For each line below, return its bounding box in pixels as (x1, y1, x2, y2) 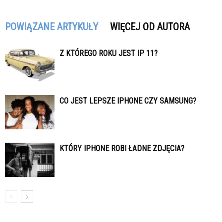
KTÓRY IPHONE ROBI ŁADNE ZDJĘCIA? (59, 144, 184, 154)
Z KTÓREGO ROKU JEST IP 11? (59, 49, 158, 58)
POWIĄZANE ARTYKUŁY (5, 21, 98, 33)
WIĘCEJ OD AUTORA (110, 21, 190, 33)
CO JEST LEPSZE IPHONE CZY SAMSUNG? (59, 96, 196, 106)
